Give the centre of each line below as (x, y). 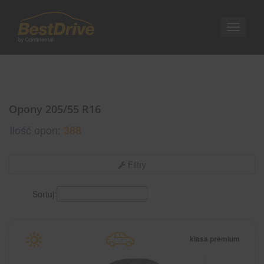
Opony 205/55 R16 (55, 109)
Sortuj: (44, 194)
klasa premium (215, 239)
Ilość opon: (37, 130)
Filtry (136, 164)
